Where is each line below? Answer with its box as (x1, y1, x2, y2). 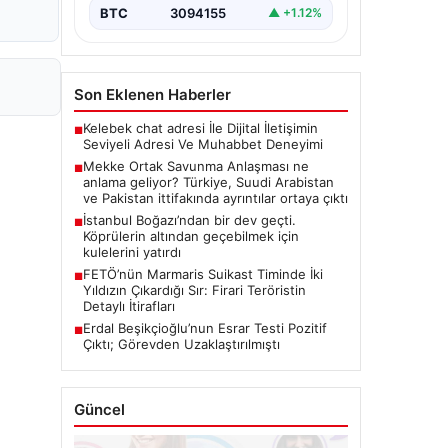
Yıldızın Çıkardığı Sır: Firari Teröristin (83, 281, 306, 298)
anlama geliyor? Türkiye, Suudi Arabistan (83, 173, 334, 190)
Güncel (74, 399, 125, 419)
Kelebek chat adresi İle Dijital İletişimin (83, 119, 318, 136)
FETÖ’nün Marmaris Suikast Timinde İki (83, 265, 323, 282)
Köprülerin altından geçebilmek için (83, 227, 299, 244)
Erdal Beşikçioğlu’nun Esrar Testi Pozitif (83, 319, 327, 336)
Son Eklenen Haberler (74, 84, 231, 104)
